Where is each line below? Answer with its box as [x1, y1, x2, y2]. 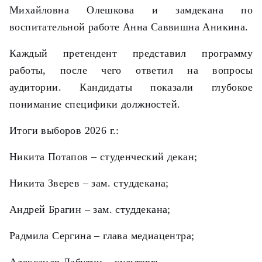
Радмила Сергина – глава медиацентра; [9, 230, 195, 242]
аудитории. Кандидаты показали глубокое [9, 81, 253, 93]
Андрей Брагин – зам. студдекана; [9, 204, 171, 215]
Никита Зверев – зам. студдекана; [9, 177, 169, 189]
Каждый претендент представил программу [9, 47, 253, 59]
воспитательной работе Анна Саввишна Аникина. [9, 21, 249, 33]
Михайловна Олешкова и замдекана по [9, 4, 253, 16]
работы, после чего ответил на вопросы [9, 64, 253, 76]
